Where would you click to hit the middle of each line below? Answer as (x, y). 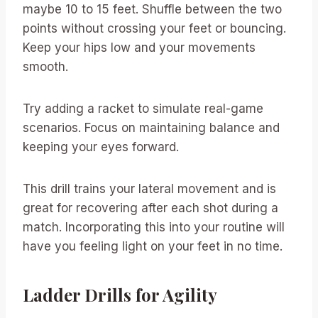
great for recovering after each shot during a (150, 208)
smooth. (45, 67)
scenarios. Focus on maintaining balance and (151, 128)
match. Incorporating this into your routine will (154, 227)
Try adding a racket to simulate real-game (143, 109)
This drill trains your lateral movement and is (149, 189)
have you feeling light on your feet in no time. (153, 247)
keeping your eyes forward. (101, 147)
